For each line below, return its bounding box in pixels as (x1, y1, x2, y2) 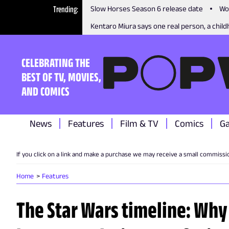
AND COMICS (21, 84, 70, 98)
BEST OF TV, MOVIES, (21, 70, 101, 84)
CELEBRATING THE (21, 55, 90, 70)
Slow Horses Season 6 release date (90, 4, 203, 13)
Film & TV (120, 118, 158, 129)
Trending (53, 4, 77, 14)
